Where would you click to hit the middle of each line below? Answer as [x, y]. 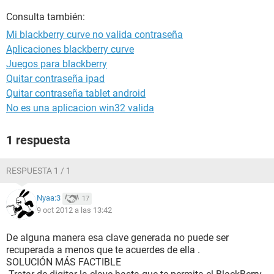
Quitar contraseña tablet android [76, 93]
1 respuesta [38, 140]
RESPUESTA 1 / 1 [39, 171]
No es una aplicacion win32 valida [80, 108]
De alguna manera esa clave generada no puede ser [117, 238]
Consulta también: [46, 17]
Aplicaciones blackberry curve [70, 49]
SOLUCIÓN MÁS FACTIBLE [64, 262]
